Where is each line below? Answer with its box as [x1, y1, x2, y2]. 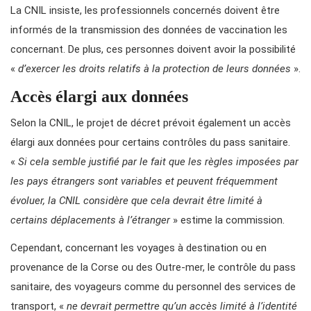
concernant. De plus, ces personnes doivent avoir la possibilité [10, 43, 296, 56]
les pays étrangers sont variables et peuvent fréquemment [10, 175, 278, 188]
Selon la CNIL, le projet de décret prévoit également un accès [10, 117, 291, 130]
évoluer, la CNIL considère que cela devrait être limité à [10, 194, 262, 208]
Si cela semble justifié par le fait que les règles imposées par [18, 155, 299, 169]
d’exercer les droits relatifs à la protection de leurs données [18, 62, 291, 76]
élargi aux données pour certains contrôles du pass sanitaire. [10, 136, 290, 149]
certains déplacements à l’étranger [10, 214, 170, 227]
